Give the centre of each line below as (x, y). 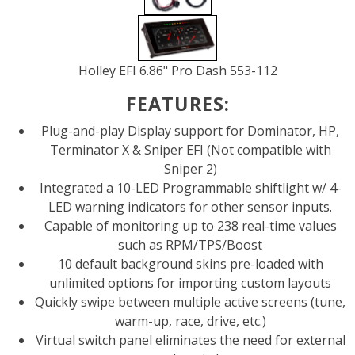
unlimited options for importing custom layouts (190, 282)
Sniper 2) (190, 168)
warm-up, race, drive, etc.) (190, 321)
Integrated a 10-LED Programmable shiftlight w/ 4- (190, 187)
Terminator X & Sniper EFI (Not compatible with (190, 149)
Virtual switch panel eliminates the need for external (190, 340)
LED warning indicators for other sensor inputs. (190, 206)
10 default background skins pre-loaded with (190, 263)
